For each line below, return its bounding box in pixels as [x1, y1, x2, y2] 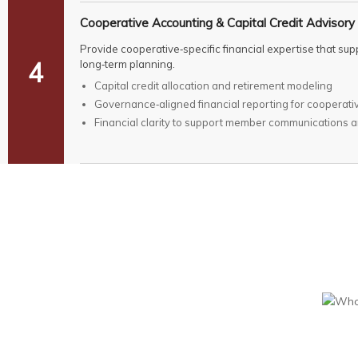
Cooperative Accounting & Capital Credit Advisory [79, 15, 355, 31]
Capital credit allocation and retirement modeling [93, 79, 332, 93]
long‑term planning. [79, 58, 175, 71]
